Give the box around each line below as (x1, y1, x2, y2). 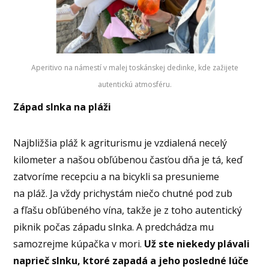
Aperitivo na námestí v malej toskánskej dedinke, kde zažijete (31, 62, 238, 73)
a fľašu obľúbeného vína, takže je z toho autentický (13, 204, 243, 217)
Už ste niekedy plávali (144, 237, 250, 251)
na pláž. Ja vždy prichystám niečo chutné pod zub (13, 187, 233, 201)
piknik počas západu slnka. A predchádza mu (13, 220, 214, 234)
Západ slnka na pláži (13, 100, 112, 114)
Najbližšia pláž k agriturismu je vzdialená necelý (13, 136, 228, 150)
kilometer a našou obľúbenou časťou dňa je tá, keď (13, 153, 243, 167)
